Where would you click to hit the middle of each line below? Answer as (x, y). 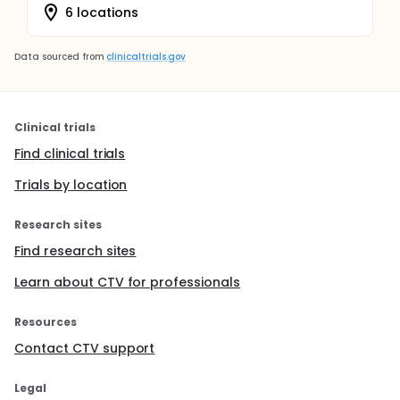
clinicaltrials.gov (146, 57)
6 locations (102, 12)
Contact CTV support (85, 348)
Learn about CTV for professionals (128, 282)
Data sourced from (59, 57)
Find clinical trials (70, 154)
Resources (46, 322)
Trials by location (71, 185)
